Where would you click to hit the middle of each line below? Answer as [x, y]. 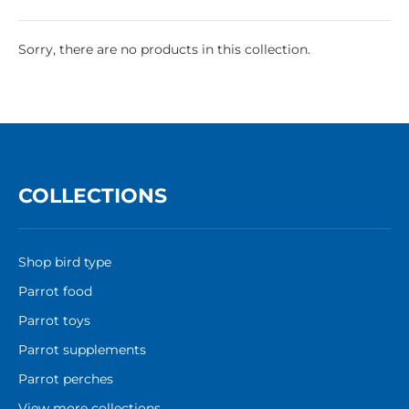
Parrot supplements [82, 350]
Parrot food [55, 292]
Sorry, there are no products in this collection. [164, 50]
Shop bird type [65, 262]
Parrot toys [54, 321]
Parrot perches [66, 379]
